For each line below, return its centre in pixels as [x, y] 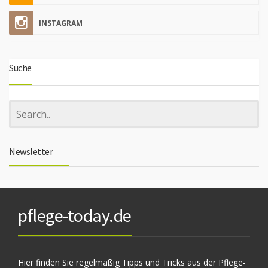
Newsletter [31, 151]
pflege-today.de [75, 215]
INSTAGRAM [61, 23]
